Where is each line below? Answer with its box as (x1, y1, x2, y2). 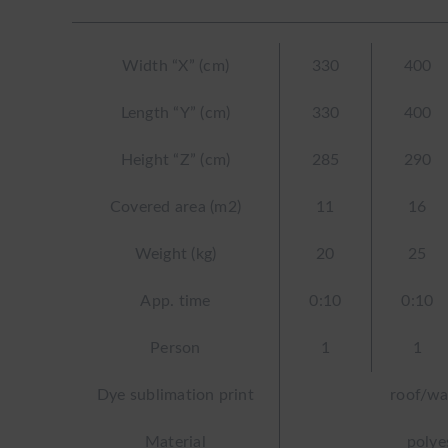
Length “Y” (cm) (120, 105, 231, 121)
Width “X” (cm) (121, 58, 230, 74)
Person (150, 340, 201, 356)
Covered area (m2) (109, 199, 241, 215)
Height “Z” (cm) (120, 152, 231, 168)
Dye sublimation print (96, 387, 254, 403)
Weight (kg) (134, 246, 217, 262)
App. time (140, 293, 211, 309)
